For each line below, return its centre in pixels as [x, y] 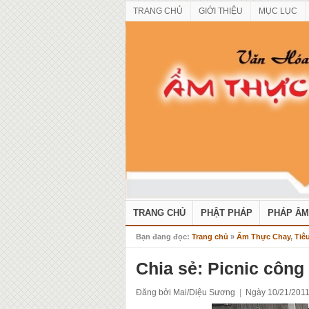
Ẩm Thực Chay [263, 237]
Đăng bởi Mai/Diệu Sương [185, 292]
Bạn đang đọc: [163, 237]
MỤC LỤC [278, 11]
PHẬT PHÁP [226, 213]
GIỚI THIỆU [220, 11]
